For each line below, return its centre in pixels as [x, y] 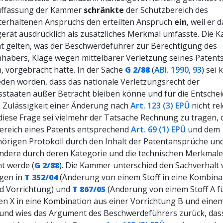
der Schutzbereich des [166, 10]
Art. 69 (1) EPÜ [158, 129]
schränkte [104, 10]
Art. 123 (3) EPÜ [160, 106]
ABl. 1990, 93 [178, 70]
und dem [203, 129]
